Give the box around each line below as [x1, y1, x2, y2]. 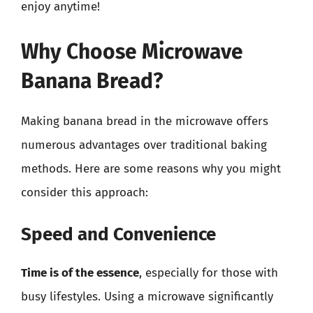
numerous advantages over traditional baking [21, 137, 267, 152]
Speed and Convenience [21, 224, 216, 245]
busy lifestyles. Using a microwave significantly [21, 289, 273, 304]
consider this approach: [21, 184, 148, 200]
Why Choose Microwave [21, 38, 243, 64]
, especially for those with [139, 265, 278, 280]
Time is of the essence [21, 265, 139, 280]
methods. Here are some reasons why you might [21, 161, 281, 176]
